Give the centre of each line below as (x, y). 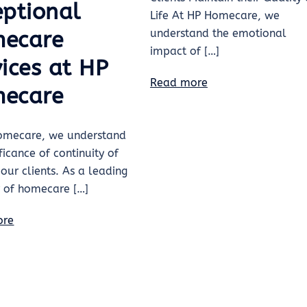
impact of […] (184, 51)
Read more (179, 83)
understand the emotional (218, 34)
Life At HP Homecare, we (214, 16)
